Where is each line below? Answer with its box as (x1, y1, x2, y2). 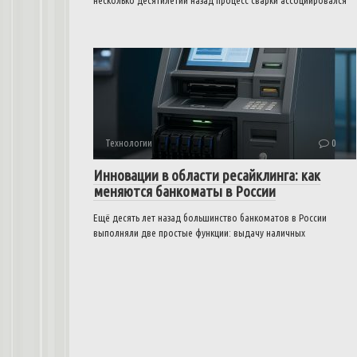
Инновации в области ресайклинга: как (93, 167, 320, 184)
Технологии (105, 137, 152, 148)
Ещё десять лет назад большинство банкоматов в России (93, 212, 327, 223)
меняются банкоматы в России (93, 182, 276, 200)
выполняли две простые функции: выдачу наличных (93, 227, 305, 238)
